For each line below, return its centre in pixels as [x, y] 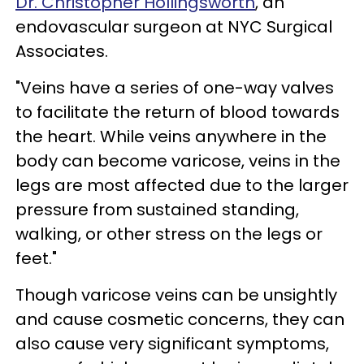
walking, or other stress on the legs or [169, 234]
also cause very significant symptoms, [172, 343]
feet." [36, 258]
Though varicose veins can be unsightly [176, 295]
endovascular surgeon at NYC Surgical [174, 26]
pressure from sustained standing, [157, 209]
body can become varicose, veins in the [178, 160]
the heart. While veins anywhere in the [171, 136]
